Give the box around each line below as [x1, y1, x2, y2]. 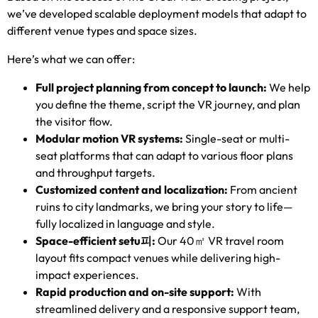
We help [269, 79, 310, 94]
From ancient [230, 182, 297, 197]
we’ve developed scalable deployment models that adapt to [7, 6, 307, 21]
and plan [257, 97, 300, 111]
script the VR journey [147, 97, 252, 111]
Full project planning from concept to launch [35, 79, 263, 94]
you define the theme [35, 97, 142, 111]
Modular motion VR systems [35, 131, 180, 146]
